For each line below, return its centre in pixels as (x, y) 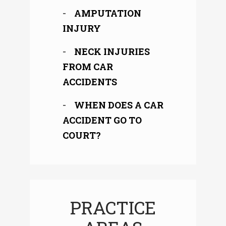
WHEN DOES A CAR (119, 105)
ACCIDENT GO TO (102, 120)
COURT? (82, 135)
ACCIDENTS (90, 82)
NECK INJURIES (112, 52)
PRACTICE (113, 208)
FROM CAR (88, 67)
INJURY (82, 29)
